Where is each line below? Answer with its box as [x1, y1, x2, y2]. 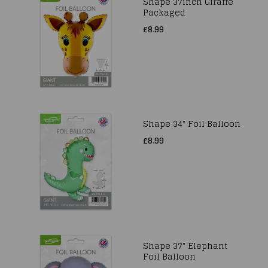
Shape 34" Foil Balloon [143, 116, 240, 131]
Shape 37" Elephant [143, 238, 227, 253]
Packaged [143, 5, 185, 20]
